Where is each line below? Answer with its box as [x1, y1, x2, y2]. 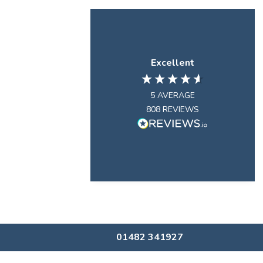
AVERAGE [157, 90, 195, 102]
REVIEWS [163, 104, 200, 116]
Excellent [151, 56, 195, 70]
